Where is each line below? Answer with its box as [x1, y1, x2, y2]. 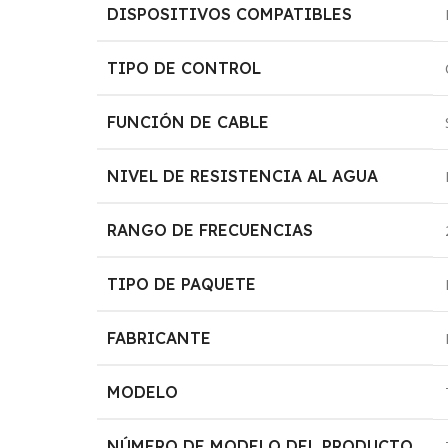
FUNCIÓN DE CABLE [107, 111, 270, 132]
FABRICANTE [107, 327, 212, 348]
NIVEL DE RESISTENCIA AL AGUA [107, 165, 379, 186]
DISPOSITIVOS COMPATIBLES [107, 3, 353, 24]
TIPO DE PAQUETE [107, 273, 257, 294]
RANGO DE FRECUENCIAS [107, 219, 314, 240]
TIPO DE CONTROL [107, 57, 262, 78]
